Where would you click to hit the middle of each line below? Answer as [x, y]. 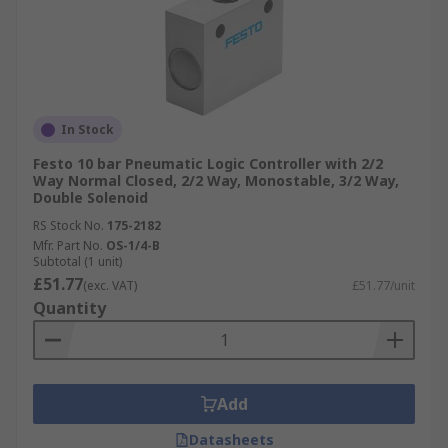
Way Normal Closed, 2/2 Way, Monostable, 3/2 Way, [216, 180]
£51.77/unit [383, 285]
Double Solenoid [90, 197]
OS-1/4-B [133, 245]
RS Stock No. [68, 225]
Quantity [69, 308]
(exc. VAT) [110, 285]
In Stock [87, 129]
